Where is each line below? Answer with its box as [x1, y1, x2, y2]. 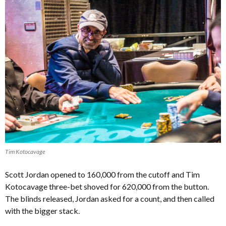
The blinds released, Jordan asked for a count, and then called [5, 194, 214, 204]
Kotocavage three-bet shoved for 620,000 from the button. [5, 182, 209, 192]
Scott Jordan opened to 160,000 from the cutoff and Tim [5, 169, 200, 180]
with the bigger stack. [5, 206, 80, 216]
